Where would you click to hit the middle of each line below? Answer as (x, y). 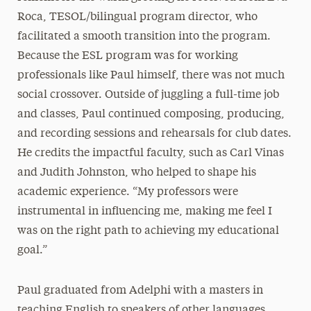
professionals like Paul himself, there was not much (151, 76)
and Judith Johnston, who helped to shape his (136, 173)
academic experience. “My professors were (127, 192)
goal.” (32, 251)
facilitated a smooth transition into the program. (144, 37)
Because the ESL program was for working (127, 56)
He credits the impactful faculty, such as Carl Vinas (150, 153)
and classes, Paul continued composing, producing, (151, 115)
